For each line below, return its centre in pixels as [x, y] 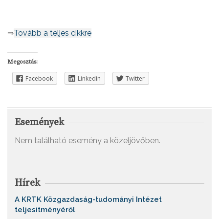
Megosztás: [22, 62]
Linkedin [89, 78]
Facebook [39, 78]
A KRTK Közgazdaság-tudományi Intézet [88, 200]
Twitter [135, 78]
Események [39, 123]
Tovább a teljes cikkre [53, 33]
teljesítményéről [45, 210]
